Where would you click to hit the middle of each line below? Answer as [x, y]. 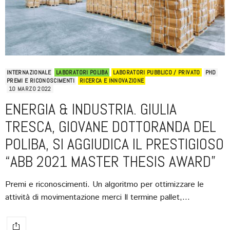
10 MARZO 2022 [30, 89]
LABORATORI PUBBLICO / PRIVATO [157, 73]
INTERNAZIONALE [29, 73]
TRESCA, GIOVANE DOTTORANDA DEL [111, 127]
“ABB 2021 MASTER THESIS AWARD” [110, 162]
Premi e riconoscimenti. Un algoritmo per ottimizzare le [104, 185]
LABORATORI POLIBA [82, 73]
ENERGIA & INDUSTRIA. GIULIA [91, 110]
